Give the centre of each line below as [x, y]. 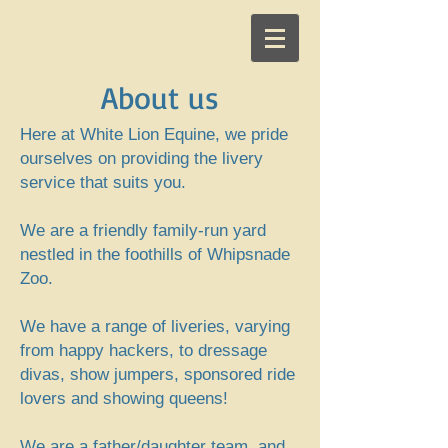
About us [160, 97]
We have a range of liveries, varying [157, 326]
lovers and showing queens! [124, 398]
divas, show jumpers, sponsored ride [157, 374]
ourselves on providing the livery [141, 158]
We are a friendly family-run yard [143, 230]
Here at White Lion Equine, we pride [154, 134]
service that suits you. [103, 182]
